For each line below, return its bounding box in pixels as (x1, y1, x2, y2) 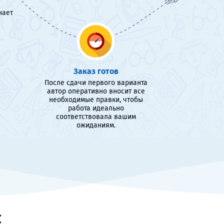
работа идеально (67, 104, 124, 112)
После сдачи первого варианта (44, 78, 147, 87)
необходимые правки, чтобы (48, 95, 143, 104)
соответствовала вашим (55, 112, 136, 121)
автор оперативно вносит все (46, 87, 145, 95)
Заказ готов (73, 66, 118, 76)
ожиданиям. (76, 121, 115, 129)
